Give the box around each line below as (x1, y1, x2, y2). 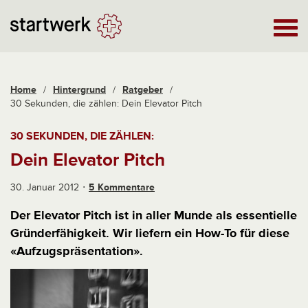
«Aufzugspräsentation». (10, 243, 143, 258)
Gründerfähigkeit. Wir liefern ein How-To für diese (10, 225, 289, 241)
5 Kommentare (89, 181, 155, 193)
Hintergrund (53, 84, 106, 96)
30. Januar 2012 (10, 181, 79, 193)
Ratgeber (122, 84, 163, 96)
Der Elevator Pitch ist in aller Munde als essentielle (10, 208, 297, 223)
